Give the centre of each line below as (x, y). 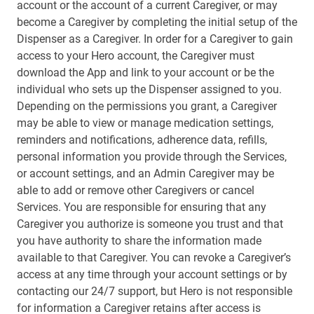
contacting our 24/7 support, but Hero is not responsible (155, 291)
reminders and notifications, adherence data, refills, (142, 140)
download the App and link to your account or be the (145, 73)
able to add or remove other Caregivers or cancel (136, 190)
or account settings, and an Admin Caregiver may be (145, 173)
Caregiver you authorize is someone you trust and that (150, 224)
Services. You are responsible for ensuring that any (142, 207)
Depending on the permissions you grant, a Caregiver (147, 106)
